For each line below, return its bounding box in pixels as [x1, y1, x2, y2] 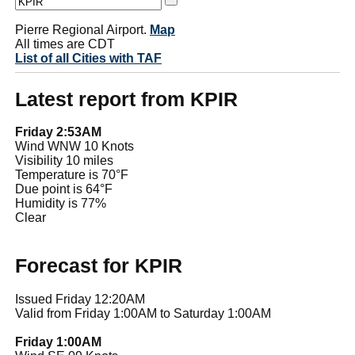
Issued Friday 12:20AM [15, 292, 145, 306]
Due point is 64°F [15, 182, 113, 197]
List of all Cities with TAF [15, 51, 162, 65]
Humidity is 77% [15, 197, 106, 211]
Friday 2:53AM [15, 125, 101, 139]
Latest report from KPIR [15, 87, 238, 110]
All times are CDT [15, 36, 115, 51]
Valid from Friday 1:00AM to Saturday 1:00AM [15, 306, 271, 320]
